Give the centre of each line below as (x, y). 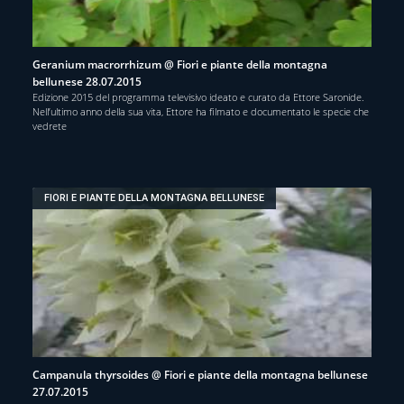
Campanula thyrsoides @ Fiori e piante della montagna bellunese (200, 374)
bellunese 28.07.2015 (87, 81)
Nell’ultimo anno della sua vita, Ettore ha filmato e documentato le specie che (201, 111)
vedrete (50, 125)
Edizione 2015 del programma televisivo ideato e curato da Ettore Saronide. (198, 96)
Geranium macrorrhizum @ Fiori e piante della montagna (180, 64)
